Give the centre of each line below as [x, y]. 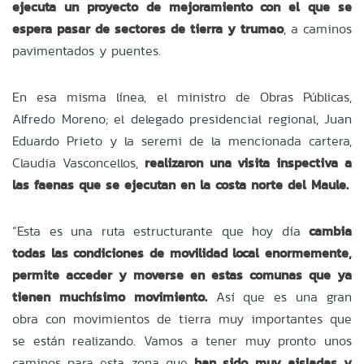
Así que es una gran [279, 297]
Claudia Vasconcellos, [78, 162]
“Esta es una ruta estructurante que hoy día [160, 231]
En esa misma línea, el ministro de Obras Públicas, [182, 97]
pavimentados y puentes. [87, 50]
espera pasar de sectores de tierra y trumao [148, 28]
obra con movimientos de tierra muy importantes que [182, 318]
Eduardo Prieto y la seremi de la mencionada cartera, [182, 141]
